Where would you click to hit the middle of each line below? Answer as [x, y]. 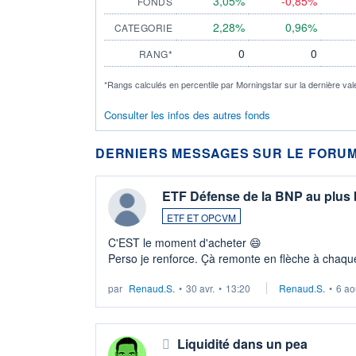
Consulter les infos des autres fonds [187, 114]
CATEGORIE [143, 27]
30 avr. [200, 288]
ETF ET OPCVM [201, 217]
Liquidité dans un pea [242, 343]
